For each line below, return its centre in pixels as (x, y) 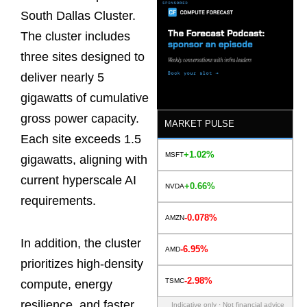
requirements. (58, 201)
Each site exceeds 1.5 (81, 139)
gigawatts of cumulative (85, 98)
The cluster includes (75, 37)
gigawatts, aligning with (84, 160)
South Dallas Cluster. (78, 16)
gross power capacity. (80, 119)
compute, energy (66, 284)
